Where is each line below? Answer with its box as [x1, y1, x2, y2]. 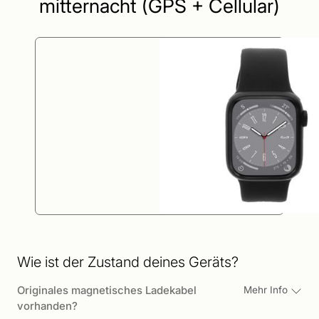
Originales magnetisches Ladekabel [17, 284, 197, 298]
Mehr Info [244, 284, 291, 296]
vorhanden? [17, 300, 78, 313]
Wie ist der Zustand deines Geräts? [17, 253, 239, 271]
